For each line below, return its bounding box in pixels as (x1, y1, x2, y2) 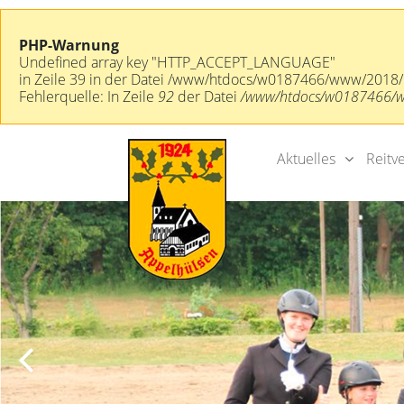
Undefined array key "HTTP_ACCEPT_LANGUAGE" (19, 47, 335, 68)
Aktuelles (277, 84, 335, 105)
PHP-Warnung (19, 30, 119, 50)
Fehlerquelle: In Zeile (19, 81, 158, 102)
